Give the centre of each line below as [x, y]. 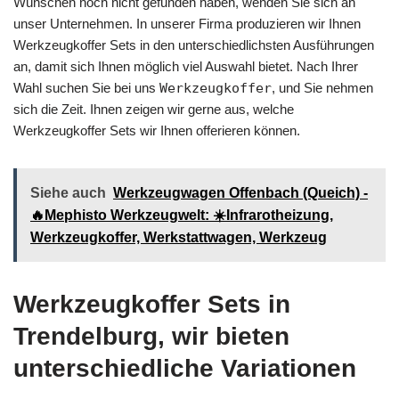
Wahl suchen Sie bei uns [86, 87]
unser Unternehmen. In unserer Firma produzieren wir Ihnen [187, 23]
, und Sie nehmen [322, 87]
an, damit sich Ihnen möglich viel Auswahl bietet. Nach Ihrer [186, 66]
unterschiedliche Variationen [185, 368]
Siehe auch [68, 192]
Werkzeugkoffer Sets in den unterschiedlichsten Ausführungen [194, 45]
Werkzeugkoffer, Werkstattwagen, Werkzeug [179, 237]
